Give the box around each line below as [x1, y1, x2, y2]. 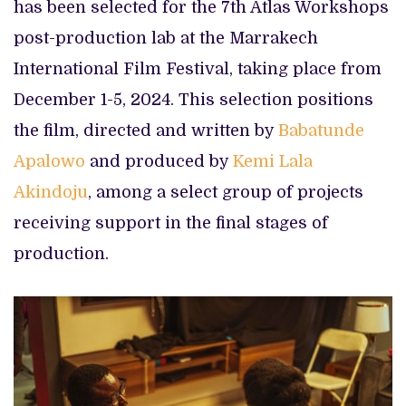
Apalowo [14, 152, 85, 170]
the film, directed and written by [14, 121, 278, 140]
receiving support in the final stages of [14, 214, 328, 232]
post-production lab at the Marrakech [14, 29, 318, 47]
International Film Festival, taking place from [14, 60, 382, 78]
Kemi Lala [233, 152, 313, 170]
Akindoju [14, 183, 88, 201]
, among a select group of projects [88, 183, 363, 201]
